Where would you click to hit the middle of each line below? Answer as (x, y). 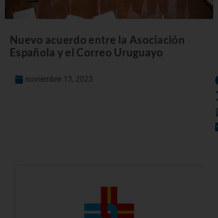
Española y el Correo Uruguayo (87, 53)
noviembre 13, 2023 (59, 79)
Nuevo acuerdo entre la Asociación (97, 40)
